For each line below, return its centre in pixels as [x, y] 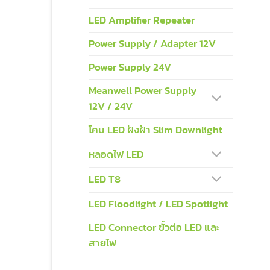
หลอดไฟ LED [116, 154]
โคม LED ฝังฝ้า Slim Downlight [155, 130]
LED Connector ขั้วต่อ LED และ [154, 227]
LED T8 [105, 180]
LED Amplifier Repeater [142, 20]
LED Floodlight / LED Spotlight [158, 204]
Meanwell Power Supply [143, 91]
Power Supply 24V [130, 67]
